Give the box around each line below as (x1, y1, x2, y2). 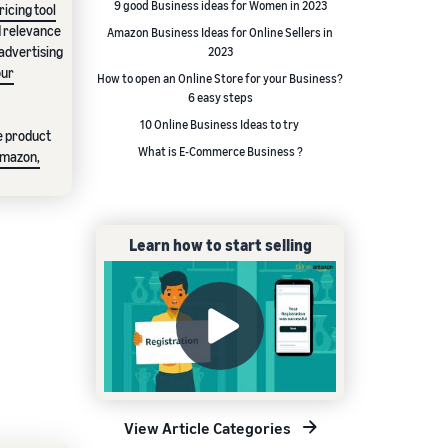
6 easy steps (187, 90, 253, 105)
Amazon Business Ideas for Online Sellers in (107, 25, 333, 40)
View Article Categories (123, 417, 291, 438)
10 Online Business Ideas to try (139, 117, 301, 132)
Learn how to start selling (128, 235, 312, 255)
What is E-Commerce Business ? (137, 144, 303, 159)
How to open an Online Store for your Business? (97, 71, 343, 86)
